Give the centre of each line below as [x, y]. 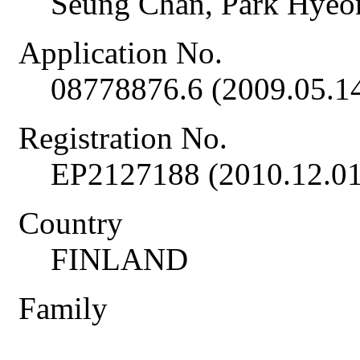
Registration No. [123, 138]
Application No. [121, 53]
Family [63, 309]
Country [71, 223]
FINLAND [119, 260]
